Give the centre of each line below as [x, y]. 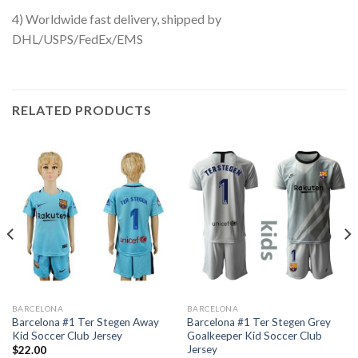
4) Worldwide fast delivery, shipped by [117, 19]
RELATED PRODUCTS [82, 110]
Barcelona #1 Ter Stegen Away [85, 322]
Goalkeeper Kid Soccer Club [254, 335]
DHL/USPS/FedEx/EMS [78, 39]
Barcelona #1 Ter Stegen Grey [259, 322]
